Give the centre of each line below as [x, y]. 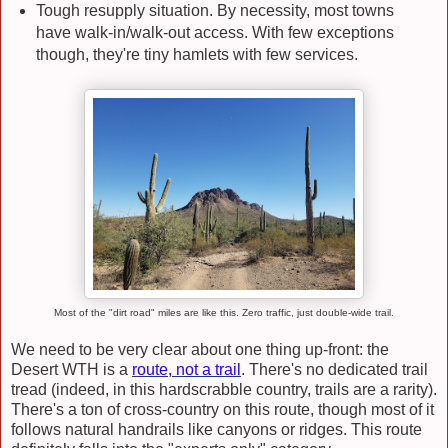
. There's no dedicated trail [334, 370]
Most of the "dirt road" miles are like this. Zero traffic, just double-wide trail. [224, 313]
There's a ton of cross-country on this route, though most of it [222, 410]
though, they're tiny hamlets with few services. [196, 54]
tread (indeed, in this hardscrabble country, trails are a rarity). [224, 390]
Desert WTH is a [71, 370]
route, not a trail [186, 370]
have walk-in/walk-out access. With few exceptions [214, 32]
